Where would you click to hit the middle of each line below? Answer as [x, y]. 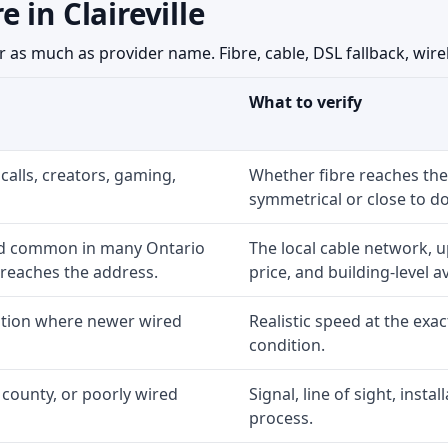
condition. [287, 345]
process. [281, 418]
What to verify [305, 102]
